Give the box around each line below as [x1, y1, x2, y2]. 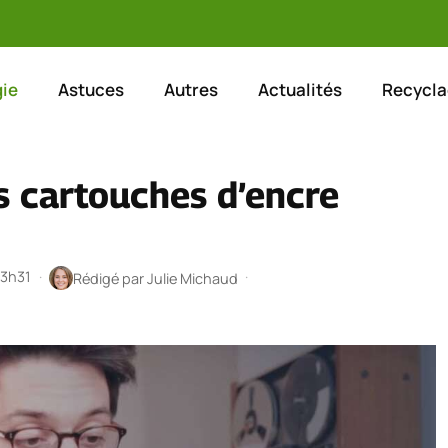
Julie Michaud [146, 268, 238, 288]
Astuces [57, 77, 124, 101]
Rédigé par [72, 268, 147, 288]
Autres [163, 77, 218, 101]
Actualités [257, 77, 342, 101]
